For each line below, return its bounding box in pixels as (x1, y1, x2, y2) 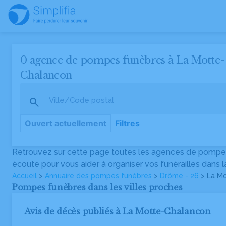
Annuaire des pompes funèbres (45, 172, 152, 180)
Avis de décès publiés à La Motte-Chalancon (24, 206, 211, 216)
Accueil (12, 172, 37, 180)
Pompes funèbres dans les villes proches (12, 182, 183, 192)
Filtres (115, 118, 140, 128)
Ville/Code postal (49, 96, 114, 105)
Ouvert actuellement (25, 118, 106, 128)
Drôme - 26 (160, 172, 199, 180)
